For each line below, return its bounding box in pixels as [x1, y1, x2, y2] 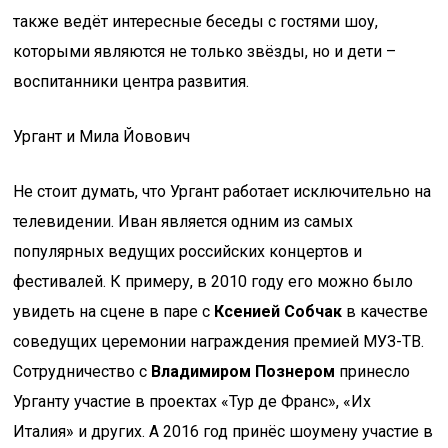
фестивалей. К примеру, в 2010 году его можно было [13, 272, 414, 291]
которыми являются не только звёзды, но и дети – [13, 42, 397, 61]
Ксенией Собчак [214, 302, 343, 321]
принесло [335, 362, 411, 381]
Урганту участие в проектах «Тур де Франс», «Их [13, 392, 372, 411]
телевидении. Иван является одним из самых [13, 212, 354, 231]
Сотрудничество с [13, 362, 152, 381]
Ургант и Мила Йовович [13, 127, 191, 146]
